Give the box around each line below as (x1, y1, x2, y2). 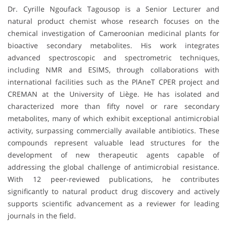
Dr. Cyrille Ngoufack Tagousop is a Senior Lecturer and (8, 4, 219, 14)
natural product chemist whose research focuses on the (8, 16, 219, 26)
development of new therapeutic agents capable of (8, 150, 219, 160)
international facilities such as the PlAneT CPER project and (8, 77, 219, 87)
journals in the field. (8, 211, 76, 221)
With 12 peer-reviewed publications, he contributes (8, 174, 219, 184)
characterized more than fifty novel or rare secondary (8, 101, 219, 111)
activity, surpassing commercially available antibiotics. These (8, 126, 219, 136)
